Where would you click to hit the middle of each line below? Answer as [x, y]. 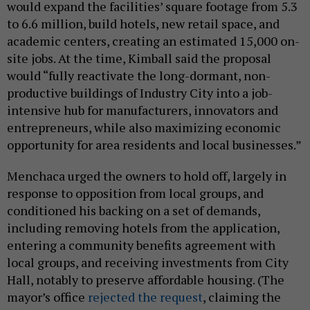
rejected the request [145, 297]
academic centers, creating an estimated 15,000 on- [153, 40]
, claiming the [242, 297]
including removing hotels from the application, [143, 227]
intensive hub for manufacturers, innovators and [143, 110]
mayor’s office [47, 297]
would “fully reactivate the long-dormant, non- [139, 75]
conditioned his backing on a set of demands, [134, 210]
